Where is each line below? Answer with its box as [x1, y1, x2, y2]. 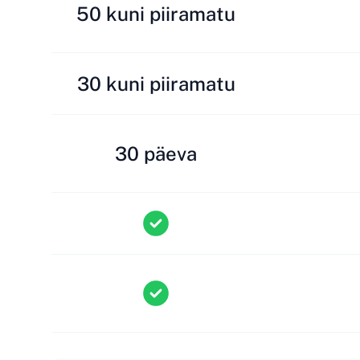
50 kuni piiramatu [76, 2, 235, 25]
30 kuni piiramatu [76, 72, 235, 95]
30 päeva [115, 142, 197, 165]
